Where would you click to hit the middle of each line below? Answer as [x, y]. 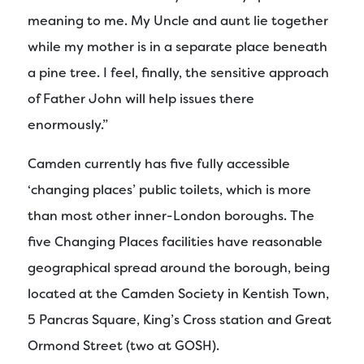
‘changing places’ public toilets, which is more [169, 190]
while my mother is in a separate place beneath [178, 47]
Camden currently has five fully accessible [159, 164]
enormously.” [68, 125]
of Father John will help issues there [141, 99]
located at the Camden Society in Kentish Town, [178, 294]
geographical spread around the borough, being [179, 268]
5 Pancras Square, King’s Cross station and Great [180, 320]
